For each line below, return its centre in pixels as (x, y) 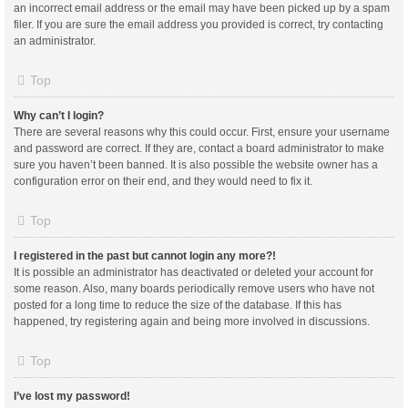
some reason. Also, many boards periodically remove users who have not (194, 288)
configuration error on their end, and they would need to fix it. (163, 181)
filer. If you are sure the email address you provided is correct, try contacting (199, 24)
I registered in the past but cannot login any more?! (145, 255)
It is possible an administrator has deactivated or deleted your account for (194, 272)
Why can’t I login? (59, 115)
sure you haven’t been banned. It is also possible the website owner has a (196, 164)
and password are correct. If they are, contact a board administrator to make (199, 148)
